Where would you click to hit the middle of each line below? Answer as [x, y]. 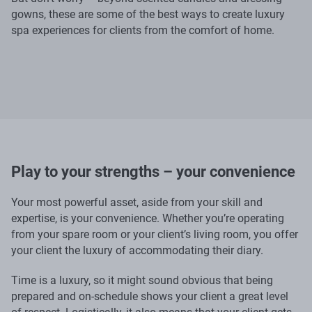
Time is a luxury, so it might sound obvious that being [142, 280]
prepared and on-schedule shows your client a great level [150, 296]
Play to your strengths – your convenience [153, 171]
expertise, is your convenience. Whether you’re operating [148, 218]
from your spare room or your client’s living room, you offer [155, 234]
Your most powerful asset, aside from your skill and [137, 202]
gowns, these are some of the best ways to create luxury [148, 14]
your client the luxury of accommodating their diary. [137, 250]
